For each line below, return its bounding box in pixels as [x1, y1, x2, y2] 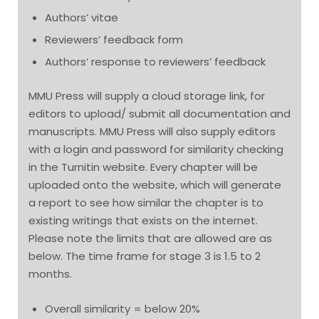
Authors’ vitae [44, 10, 118, 26]
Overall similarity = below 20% [44, 300, 200, 316]
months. [28, 266, 72, 282]
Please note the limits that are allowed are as [28, 231, 272, 246]
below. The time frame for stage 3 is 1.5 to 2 [28, 249, 261, 264]
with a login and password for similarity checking [28, 142, 283, 157]
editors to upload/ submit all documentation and [28, 106, 291, 122]
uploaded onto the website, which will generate [28, 177, 281, 193]
